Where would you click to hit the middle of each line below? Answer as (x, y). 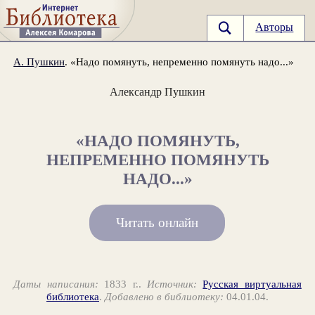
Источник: (172, 284)
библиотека (73, 297)
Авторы (275, 27)
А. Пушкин (39, 61)
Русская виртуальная (252, 284)
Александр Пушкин (157, 91)
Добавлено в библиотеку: (164, 297)
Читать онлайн (157, 223)
